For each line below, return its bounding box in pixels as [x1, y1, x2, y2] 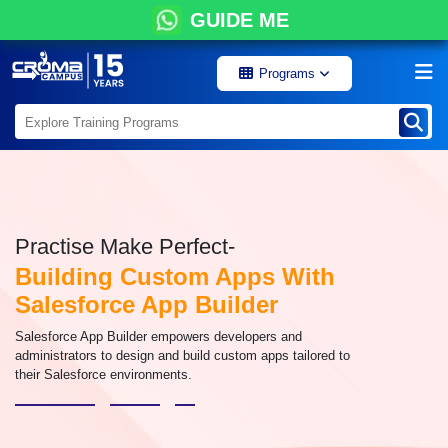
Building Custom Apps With [15, 263, 335, 290]
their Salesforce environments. [15, 367, 192, 382]
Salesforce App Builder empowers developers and [15, 329, 302, 344]
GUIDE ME [189, 9, 289, 31]
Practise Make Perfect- [15, 234, 235, 259]
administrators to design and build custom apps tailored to [15, 348, 350, 363]
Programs [259, 66, 319, 81]
